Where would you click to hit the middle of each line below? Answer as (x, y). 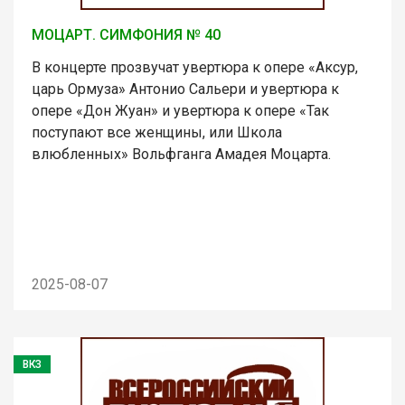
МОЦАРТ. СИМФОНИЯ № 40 (126, 34)
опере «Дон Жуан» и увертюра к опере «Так (180, 110)
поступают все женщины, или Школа (157, 132)
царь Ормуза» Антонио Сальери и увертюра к (185, 89)
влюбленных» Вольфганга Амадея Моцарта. (181, 154)
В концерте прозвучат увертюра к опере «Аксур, (195, 67)
